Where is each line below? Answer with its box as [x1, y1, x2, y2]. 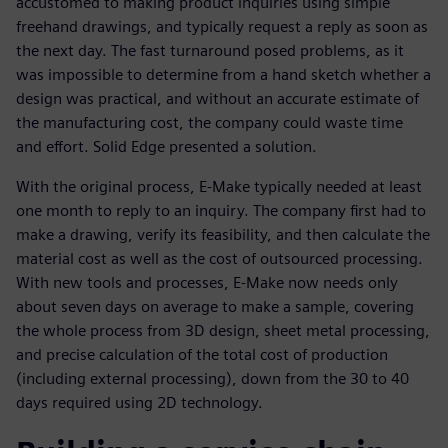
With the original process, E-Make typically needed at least [16, 176, 422, 196]
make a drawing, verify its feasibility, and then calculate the [16, 224, 430, 244]
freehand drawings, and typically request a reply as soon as [16, 16, 428, 36]
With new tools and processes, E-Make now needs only [16, 272, 398, 292]
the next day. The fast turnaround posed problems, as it [16, 40, 404, 60]
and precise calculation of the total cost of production [16, 344, 388, 364]
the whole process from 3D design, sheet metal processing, [16, 320, 430, 340]
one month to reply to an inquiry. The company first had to [16, 200, 426, 220]
